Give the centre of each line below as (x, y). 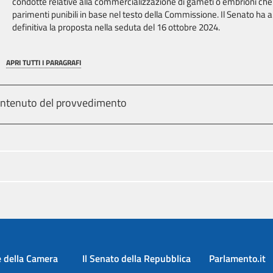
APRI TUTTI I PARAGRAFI (44, 62)
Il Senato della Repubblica (136, 258)
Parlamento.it (237, 258)
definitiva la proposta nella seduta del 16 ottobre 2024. (116, 27)
